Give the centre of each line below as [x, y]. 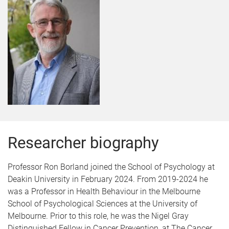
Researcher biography [83, 143]
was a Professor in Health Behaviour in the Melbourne [104, 191]
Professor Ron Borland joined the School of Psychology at [111, 167]
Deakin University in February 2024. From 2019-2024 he [108, 179]
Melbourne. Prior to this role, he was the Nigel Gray [98, 216]
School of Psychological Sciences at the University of [102, 204]
